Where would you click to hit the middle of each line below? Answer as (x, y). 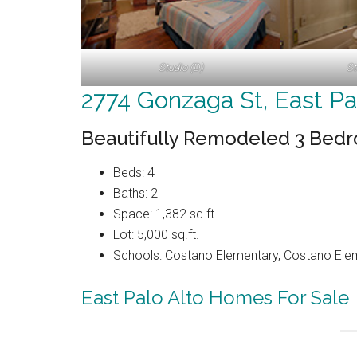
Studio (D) (181, 67)
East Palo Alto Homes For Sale (215, 297)
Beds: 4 (134, 172)
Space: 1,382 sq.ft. (165, 214)
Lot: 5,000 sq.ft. (156, 234)
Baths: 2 (135, 193)
